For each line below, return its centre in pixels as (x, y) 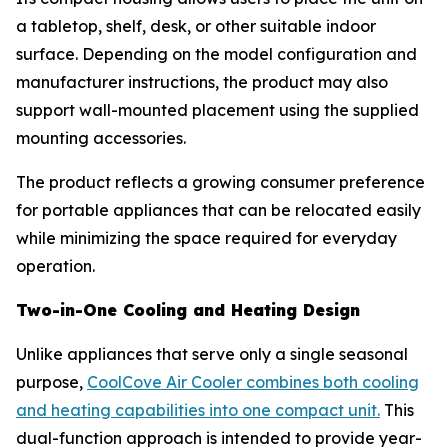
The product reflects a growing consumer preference (220, 181)
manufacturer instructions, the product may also (202, 81)
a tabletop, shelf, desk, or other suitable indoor (196, 25)
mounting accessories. (101, 137)
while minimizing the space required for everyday (206, 237)
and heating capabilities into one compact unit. (198, 409)
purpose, (51, 381)
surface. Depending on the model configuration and (216, 53)
